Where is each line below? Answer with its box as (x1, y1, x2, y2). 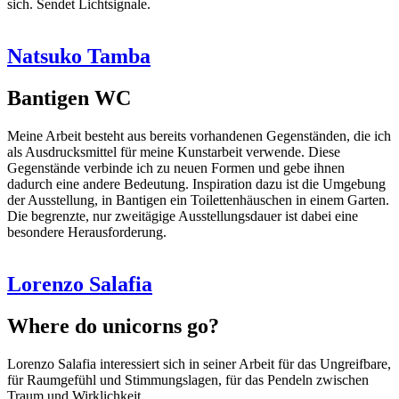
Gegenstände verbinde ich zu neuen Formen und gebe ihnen (7, 159, 345, 175)
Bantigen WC (7, 85, 131, 110)
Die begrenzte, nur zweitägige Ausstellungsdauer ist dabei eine (7, 208, 358, 224)
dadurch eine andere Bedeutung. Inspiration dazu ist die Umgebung (7, 175, 386, 191)
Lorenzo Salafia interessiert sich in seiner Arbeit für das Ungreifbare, (7, 355, 391, 371)
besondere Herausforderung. (7, 224, 167, 240)
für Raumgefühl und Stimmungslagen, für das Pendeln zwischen (7, 371, 369, 387)
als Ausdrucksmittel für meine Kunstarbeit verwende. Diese (7, 143, 340, 159)
